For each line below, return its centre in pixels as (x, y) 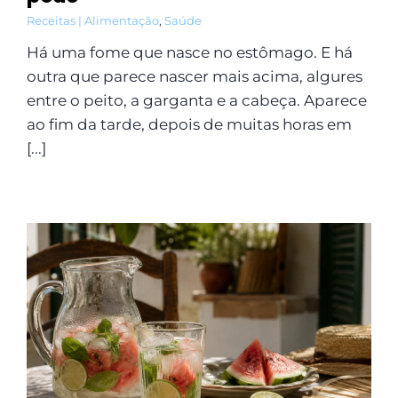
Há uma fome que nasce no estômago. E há (189, 53)
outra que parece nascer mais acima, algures (194, 77)
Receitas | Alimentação (92, 21)
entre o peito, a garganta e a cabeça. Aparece (196, 101)
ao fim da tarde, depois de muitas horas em (189, 125)
